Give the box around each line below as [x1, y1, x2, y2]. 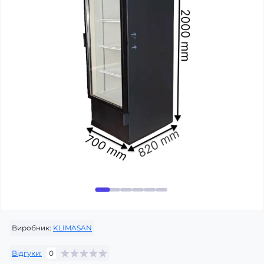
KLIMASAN [53, 223, 92, 232]
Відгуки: [12, 248, 42, 258]
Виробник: [12, 223, 51, 232]
